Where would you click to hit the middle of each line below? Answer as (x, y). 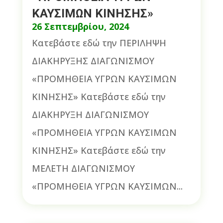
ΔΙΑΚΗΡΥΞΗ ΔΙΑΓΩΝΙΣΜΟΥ (90, 115)
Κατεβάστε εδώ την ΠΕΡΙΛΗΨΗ (99, 43)
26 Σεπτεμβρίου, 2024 (80, 27)
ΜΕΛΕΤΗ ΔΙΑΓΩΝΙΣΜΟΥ (83, 168)
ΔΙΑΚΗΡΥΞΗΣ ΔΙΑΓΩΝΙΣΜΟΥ (93, 61)
